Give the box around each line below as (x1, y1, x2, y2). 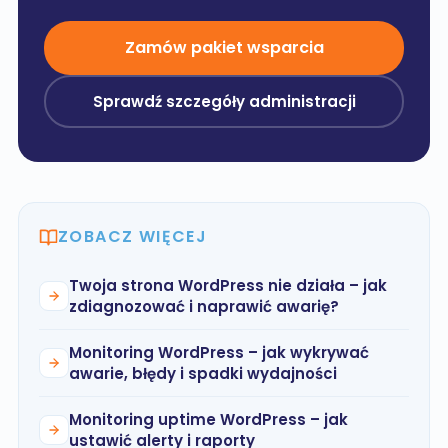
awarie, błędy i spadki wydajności (69, 363, 337, 384)
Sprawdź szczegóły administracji (92, 90, 356, 112)
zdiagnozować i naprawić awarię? (69, 296, 339, 317)
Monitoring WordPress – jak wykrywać (69, 342, 369, 363)
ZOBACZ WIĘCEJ (58, 225, 208, 248)
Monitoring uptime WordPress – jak (69, 409, 348, 430)
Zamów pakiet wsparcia (124, 36, 324, 59)
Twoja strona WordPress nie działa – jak (69, 275, 387, 296)
